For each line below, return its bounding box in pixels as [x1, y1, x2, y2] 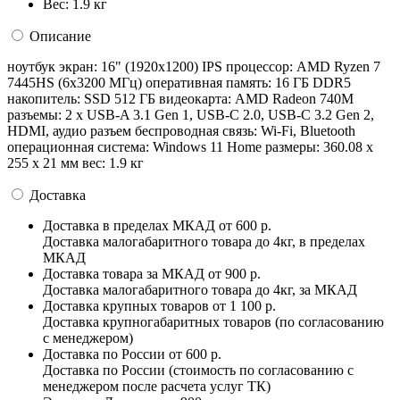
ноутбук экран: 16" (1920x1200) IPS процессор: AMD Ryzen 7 [7, 58, 380, 74]
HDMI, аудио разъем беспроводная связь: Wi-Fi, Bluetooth [7, 122, 355, 138]
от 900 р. [208, 265, 261, 281]
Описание [29, 28, 91, 44]
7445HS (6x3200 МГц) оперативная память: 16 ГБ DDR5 [7, 74, 351, 90]
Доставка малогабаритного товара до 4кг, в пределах [43, 233, 365, 249]
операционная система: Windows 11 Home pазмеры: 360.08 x [7, 138, 373, 154]
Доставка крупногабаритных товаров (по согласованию [43, 313, 384, 329]
